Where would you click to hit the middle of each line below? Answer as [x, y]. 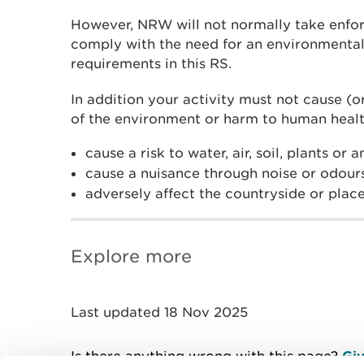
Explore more [131, 256]
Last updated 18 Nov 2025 [159, 312]
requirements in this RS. [151, 63]
